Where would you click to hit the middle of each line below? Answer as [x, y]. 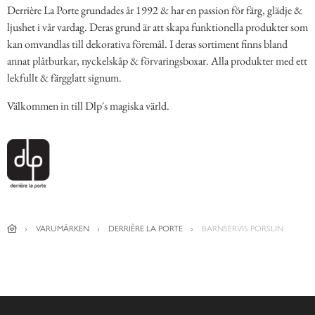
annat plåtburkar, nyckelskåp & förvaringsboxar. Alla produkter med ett [157, 61]
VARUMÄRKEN [62, 229]
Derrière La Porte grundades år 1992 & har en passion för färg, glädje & [155, 11]
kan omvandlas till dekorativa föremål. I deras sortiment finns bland [147, 44]
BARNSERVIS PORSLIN [242, 229]
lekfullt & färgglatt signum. [64, 78]
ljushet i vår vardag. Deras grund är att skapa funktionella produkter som [157, 27]
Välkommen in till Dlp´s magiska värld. [88, 106]
